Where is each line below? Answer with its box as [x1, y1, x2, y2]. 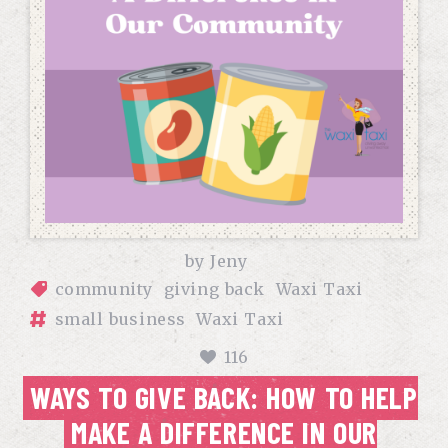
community [54, 279, 154, 299]
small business [54, 309, 186, 329]
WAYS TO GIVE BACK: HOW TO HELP [30, 379, 418, 415]
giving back [163, 279, 266, 299]
